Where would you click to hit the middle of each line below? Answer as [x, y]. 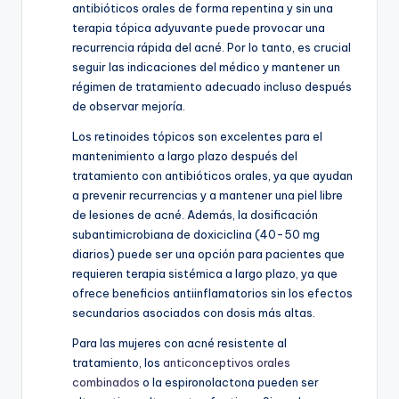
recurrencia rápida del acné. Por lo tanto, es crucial [212, 48]
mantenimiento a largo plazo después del [185, 156]
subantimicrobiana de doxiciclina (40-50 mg [196, 235]
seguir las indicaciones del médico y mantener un [206, 67]
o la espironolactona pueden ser [229, 383]
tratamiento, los [118, 363]
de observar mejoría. [129, 106]
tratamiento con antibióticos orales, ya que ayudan [212, 176]
